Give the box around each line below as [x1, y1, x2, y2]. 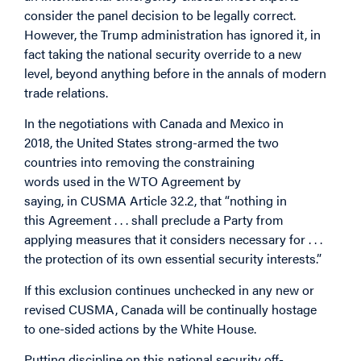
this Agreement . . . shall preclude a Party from [24, 210, 284, 230]
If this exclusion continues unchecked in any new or [24, 280, 314, 299]
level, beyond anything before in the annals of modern [24, 63, 326, 82]
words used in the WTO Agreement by [24, 172, 241, 191]
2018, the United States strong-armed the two [24, 133, 279, 152]
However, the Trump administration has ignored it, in [24, 24, 321, 44]
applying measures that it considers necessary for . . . [24, 230, 322, 249]
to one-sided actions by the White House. [24, 318, 256, 338]
